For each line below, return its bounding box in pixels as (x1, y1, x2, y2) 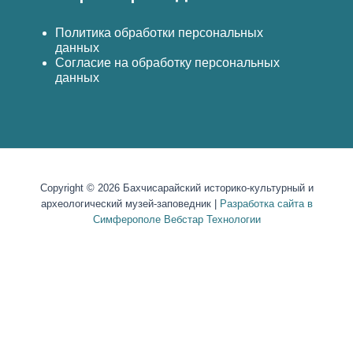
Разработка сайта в (219, 198, 313, 210)
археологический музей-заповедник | (40, 198, 220, 210)
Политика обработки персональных (55, 26, 263, 39)
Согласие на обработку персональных (55, 56, 280, 69)
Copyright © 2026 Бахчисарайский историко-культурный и (39, 182, 314, 194)
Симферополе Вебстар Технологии (92, 214, 261, 225)
